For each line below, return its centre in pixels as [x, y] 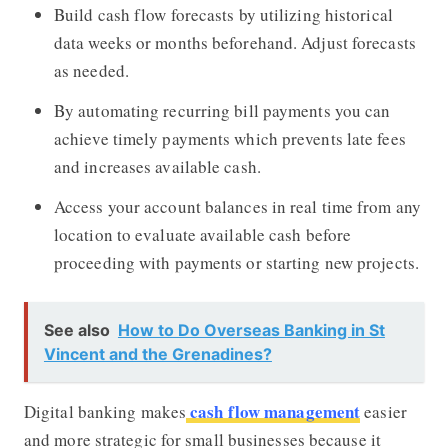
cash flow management [273, 411]
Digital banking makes [105, 411]
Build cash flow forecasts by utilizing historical [223, 14]
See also [76, 329]
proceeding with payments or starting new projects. [236, 262]
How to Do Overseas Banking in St [251, 329]
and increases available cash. [157, 166]
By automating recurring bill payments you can [222, 110]
